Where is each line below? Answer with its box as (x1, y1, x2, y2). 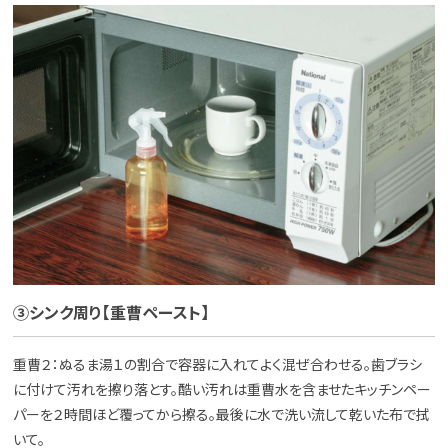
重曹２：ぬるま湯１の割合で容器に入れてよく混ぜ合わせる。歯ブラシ (13, 356, 423, 375)
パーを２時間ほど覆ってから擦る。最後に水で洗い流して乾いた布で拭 (13, 406, 431, 425)
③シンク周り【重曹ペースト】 (13, 303, 210, 325)
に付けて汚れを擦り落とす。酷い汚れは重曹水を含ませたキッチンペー (13, 381, 432, 400)
